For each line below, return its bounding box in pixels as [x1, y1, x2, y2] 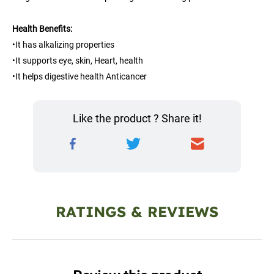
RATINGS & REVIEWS [56, 202, 218, 221]
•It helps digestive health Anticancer [12, 72, 147, 81]
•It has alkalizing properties [12, 40, 114, 50]
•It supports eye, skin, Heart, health [12, 56, 143, 65]
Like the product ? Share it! [72, 112, 202, 125]
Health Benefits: [12, 24, 72, 34]
